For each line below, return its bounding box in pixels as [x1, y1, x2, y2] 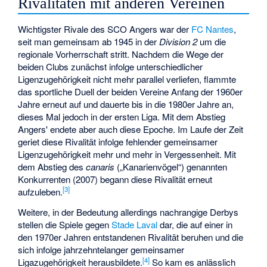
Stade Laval [111, 218, 158, 231]
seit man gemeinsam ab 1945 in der [18, 35, 160, 48]
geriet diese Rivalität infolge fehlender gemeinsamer [18, 135, 218, 148]
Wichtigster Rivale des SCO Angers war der [18, 22, 192, 35]
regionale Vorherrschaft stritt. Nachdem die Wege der [18, 47, 224, 60]
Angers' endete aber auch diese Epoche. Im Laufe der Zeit [18, 122, 244, 135]
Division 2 [159, 35, 198, 48]
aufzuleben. [18, 185, 63, 198]
